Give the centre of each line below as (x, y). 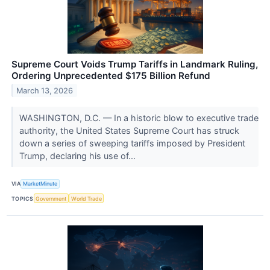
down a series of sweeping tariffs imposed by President (132, 143)
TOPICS (23, 198)
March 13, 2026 (45, 90)
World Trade (86, 198)
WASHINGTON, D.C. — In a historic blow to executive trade (139, 118)
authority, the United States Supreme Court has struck (129, 130)
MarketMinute (40, 184)
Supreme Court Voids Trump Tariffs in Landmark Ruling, (135, 64)
